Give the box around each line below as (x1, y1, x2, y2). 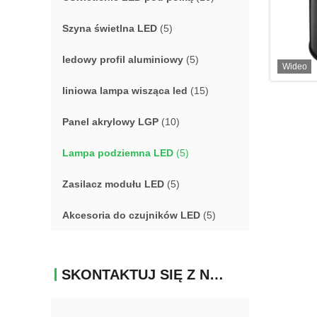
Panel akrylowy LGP (62, 116, 158, 127)
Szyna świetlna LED (62, 23, 157, 34)
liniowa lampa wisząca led (62, 85, 188, 96)
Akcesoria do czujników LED (62, 209, 200, 221)
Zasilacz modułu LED (62, 178, 164, 190)
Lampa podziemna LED (62, 147, 173, 158)
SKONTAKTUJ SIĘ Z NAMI (209, 267, 224, 282)
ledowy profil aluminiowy (62, 54, 183, 65)
